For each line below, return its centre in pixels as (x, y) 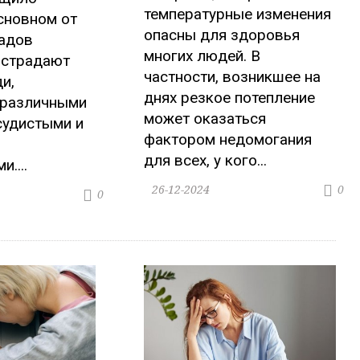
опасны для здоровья (222, 35)
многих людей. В (202, 56)
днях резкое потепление (230, 98)
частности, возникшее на (233, 77)
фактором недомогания (228, 140)
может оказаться (205, 119)
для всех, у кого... (206, 161)
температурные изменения (238, 14)
